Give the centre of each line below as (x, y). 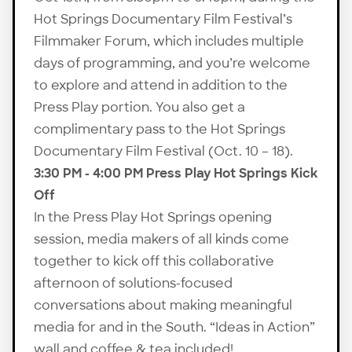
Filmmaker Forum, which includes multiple (169, 41)
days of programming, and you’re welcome (172, 63)
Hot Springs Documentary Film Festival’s (163, 19)
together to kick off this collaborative (154, 261)
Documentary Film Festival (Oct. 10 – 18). (163, 151)
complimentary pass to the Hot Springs (159, 129)
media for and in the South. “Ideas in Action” (174, 327)
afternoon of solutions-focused (133, 283)
